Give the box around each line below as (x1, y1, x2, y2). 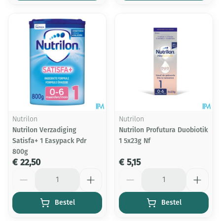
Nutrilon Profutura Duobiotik (119, 126, 208, 134)
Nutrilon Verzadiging (12, 126, 76, 134)
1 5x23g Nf (119, 137, 150, 145)
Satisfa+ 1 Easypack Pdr (12, 137, 86, 145)
